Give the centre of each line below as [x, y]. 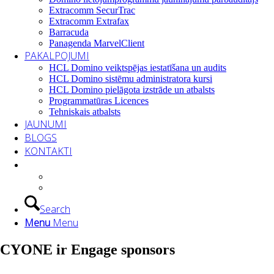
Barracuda [69, 32]
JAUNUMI [46, 124]
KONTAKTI [48, 151]
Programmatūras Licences [99, 101]
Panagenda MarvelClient [97, 43]
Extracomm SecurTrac [92, 10]
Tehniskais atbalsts [85, 112]
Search [55, 209]
